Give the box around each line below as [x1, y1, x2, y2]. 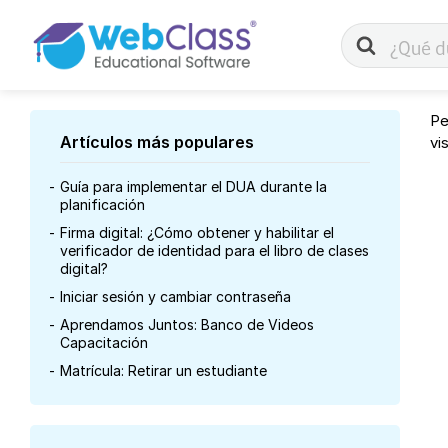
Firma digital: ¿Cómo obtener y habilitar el [60, 224, 334, 241]
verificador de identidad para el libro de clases [60, 242, 369, 259]
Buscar [341, 26, 407, 51]
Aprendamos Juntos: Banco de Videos [60, 316, 314, 333]
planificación [60, 196, 145, 213]
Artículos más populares [60, 132, 254, 152]
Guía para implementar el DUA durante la [60, 178, 327, 195]
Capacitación [60, 334, 148, 351]
